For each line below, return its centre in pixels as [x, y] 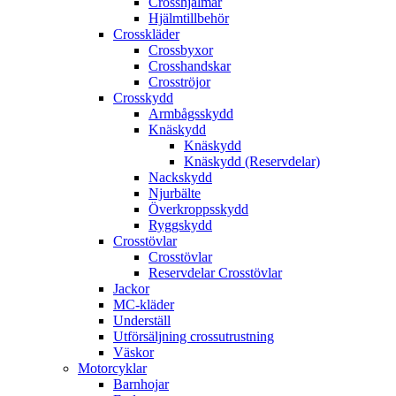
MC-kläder [144, 305]
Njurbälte [175, 194]
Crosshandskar [190, 66]
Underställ [142, 321]
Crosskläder [146, 34]
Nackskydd [180, 178]
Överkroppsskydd [198, 209]
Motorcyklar [112, 369]
